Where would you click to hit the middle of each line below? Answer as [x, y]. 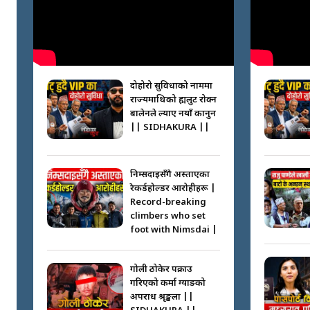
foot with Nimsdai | [174, 230]
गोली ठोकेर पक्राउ [161, 270]
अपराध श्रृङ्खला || [162, 298]
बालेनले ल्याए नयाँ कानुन [173, 114]
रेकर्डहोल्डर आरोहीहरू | [173, 189]
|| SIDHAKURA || [170, 128]
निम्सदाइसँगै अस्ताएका [170, 175]
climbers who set [168, 217]
